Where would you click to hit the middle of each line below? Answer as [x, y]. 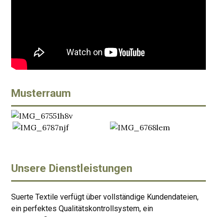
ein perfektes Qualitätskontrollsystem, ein [82, 209]
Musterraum [41, 93]
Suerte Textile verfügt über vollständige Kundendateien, [105, 197]
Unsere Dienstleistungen [71, 169]
